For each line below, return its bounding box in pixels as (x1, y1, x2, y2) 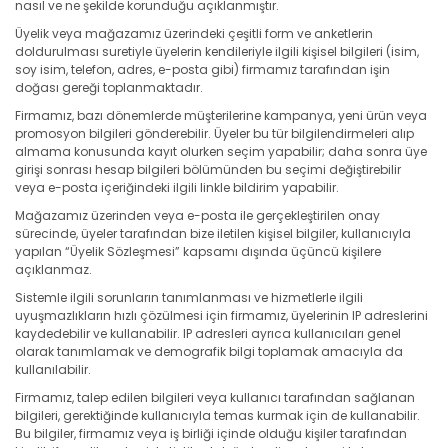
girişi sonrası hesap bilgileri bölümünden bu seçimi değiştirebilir (15, 160, 401, 178)
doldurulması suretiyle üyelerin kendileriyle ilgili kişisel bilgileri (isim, (15, 42, 419, 60)
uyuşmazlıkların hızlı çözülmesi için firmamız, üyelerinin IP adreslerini (15, 306, 428, 324)
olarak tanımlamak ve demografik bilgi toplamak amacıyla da (15, 342, 403, 360)
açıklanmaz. (15, 260, 92, 278)
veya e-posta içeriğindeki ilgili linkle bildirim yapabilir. (15, 178, 339, 196)
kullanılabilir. (15, 360, 91, 378)
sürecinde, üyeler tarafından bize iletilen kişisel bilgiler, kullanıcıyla (15, 224, 411, 242)
